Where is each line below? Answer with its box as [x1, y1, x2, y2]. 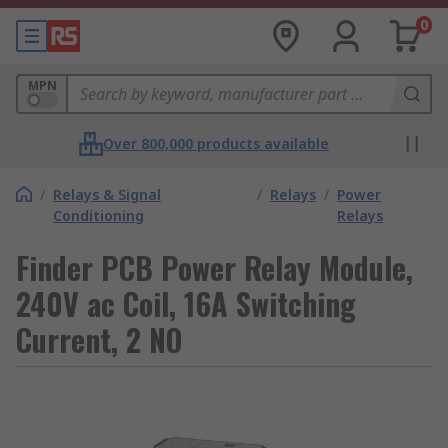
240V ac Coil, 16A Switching [16, 281, 356, 326]
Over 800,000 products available [103, 134, 329, 153]
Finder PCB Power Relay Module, [16, 245, 413, 290]
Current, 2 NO [16, 317, 182, 362]
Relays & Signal [53, 185, 161, 204]
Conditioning [53, 206, 144, 225]
